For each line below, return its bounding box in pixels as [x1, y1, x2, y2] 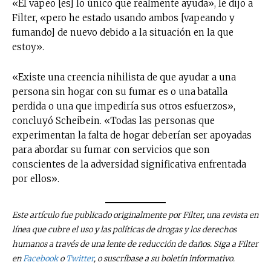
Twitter [66, 253, 94, 264]
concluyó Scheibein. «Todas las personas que [12, 114, 215, 126]
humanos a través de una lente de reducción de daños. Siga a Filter [12, 239, 258, 250]
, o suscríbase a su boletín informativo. [94, 253, 235, 264]
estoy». [12, 41, 44, 53]
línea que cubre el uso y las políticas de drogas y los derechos [12, 224, 237, 235]
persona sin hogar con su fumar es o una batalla [12, 85, 227, 97]
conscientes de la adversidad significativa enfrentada [12, 158, 246, 170]
